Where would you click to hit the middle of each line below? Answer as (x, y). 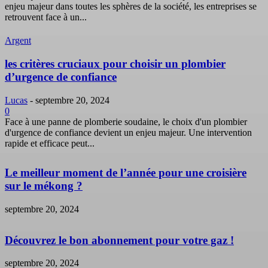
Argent (18, 41)
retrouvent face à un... (46, 17)
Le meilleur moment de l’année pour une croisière (126, 173)
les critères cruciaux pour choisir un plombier (115, 64)
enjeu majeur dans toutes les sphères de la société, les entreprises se (131, 7)
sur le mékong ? (44, 186)
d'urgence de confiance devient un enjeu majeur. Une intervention (128, 132)
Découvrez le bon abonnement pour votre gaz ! (119, 240)
